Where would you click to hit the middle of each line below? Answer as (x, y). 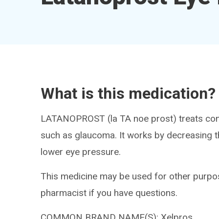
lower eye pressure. (81, 152)
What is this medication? (128, 93)
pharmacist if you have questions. (109, 193)
